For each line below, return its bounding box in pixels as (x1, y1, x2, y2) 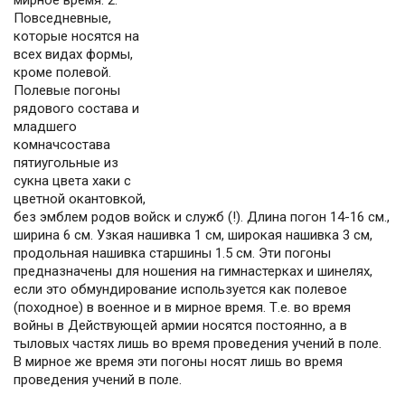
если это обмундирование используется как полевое (14, 281, 347, 298)
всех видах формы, (14, 46, 133, 63)
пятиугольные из (14, 155, 118, 172)
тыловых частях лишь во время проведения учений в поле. (14, 335, 381, 353)
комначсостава (14, 137, 110, 154)
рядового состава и (14, 100, 139, 118)
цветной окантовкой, (14, 191, 146, 208)
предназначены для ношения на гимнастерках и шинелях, (14, 263, 372, 280)
